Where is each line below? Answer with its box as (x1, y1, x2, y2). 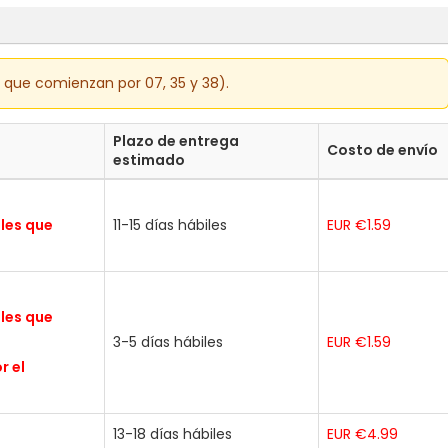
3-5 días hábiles (113, 331, 223, 352)
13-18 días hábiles (113, 423, 232, 444)
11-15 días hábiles (113, 214, 227, 235)
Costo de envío (327, 139, 438, 160)
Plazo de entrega (113, 130, 239, 151)
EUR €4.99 (327, 423, 398, 444)
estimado (113, 149, 185, 170)
